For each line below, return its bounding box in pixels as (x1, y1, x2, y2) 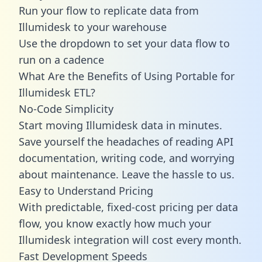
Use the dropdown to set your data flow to (19, 36, 230, 50)
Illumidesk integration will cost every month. (19, 232, 242, 247)
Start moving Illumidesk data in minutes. (19, 118, 222, 132)
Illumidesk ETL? (19, 85, 95, 99)
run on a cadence (19, 52, 104, 67)
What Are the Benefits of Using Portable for (19, 68, 235, 83)
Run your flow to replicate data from (19, 3, 199, 18)
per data (194, 199, 238, 214)
